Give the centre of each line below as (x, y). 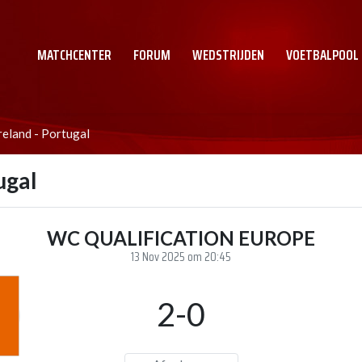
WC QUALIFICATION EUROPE (181, 238)
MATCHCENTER (74, 55)
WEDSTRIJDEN (228, 55)
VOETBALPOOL (322, 55)
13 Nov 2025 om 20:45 (181, 257)
